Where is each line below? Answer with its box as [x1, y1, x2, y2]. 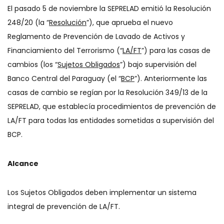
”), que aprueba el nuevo [86, 17, 173, 27]
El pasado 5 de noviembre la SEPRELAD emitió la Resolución [7, 3, 211, 13]
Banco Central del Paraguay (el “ [7, 73, 121, 83]
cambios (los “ [7, 59, 57, 69]
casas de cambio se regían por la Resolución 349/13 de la [7, 87, 207, 97]
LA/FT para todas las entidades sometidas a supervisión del [7, 115, 214, 125]
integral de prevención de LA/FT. [7, 201, 122, 211]
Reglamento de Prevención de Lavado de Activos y [7, 31, 185, 41]
